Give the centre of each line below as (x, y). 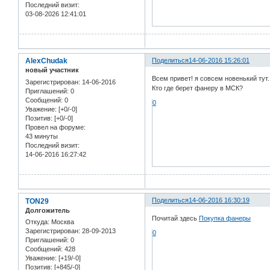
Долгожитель (48, 210)
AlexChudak (46, 61)
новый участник (52, 70)
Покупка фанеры (225, 218)
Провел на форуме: (55, 127)
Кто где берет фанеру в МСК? (198, 88)
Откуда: (37, 221)
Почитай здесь (176, 218)
